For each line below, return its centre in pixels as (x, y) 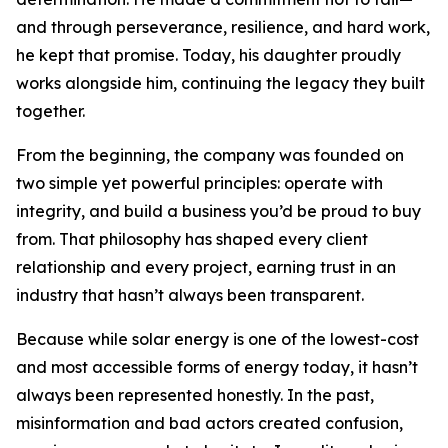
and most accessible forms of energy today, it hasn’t (217, 367)
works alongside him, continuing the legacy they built (220, 83)
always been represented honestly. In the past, (195, 395)
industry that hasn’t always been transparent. (190, 295)
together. (50, 111)
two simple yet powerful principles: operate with (199, 183)
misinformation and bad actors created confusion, (209, 423)
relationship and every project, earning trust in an (206, 267)
